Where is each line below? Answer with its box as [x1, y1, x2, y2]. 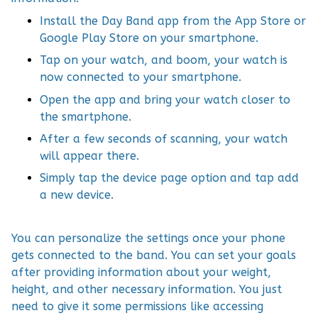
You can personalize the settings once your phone [11, 231, 285, 246]
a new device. [40, 188, 114, 202]
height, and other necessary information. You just [11, 283, 282, 297]
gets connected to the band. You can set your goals [11, 248, 296, 263]
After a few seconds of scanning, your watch [40, 131, 287, 146]
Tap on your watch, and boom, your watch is [40, 53, 287, 67]
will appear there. [40, 148, 139, 163]
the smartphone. [40, 109, 131, 124]
